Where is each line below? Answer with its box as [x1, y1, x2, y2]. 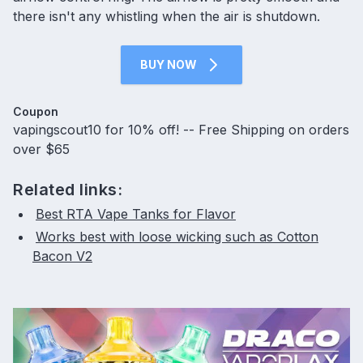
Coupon [13, 105, 58, 119]
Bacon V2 [32, 248, 92, 265]
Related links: [13, 180, 122, 200]
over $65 [13, 141, 70, 158]
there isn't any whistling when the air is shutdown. [13, 8, 320, 25]
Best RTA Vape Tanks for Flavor [36, 206, 236, 223]
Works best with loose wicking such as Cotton [36, 228, 318, 246]
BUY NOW [140, 58, 197, 72]
